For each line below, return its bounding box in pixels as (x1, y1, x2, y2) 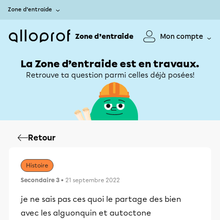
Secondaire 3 (21, 177, 59, 184)
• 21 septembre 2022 (59, 177, 120, 184)
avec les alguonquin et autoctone (21, 208, 151, 218)
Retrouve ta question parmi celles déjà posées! (26, 71, 194, 80)
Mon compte (160, 32, 203, 41)
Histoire (26, 162, 48, 169)
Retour (28, 133, 55, 142)
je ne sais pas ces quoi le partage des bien (21, 194, 181, 204)
